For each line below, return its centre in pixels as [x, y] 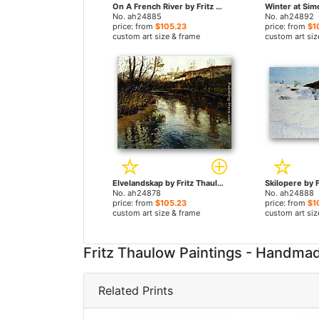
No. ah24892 [289, 16]
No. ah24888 [289, 193]
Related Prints [136, 291]
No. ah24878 [137, 193]
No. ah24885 [137, 16]
